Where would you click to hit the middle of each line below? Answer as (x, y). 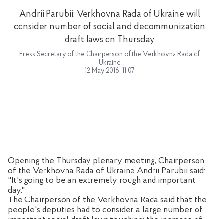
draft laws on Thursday (109, 40)
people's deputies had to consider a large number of (105, 210)
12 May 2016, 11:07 (109, 71)
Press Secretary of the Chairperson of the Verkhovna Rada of (109, 55)
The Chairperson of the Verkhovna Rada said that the (107, 200)
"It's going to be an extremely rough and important (102, 180)
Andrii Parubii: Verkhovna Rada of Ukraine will (109, 14)
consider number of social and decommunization (109, 27)
